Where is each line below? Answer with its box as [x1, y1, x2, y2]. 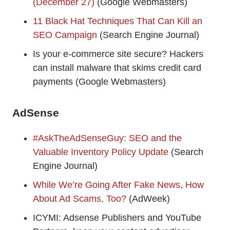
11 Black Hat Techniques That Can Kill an [33, 16, 202, 27]
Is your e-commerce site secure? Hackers [33, 49, 203, 60]
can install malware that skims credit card [33, 63, 201, 73]
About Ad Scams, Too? [33, 194, 126, 204]
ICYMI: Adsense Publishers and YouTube [33, 213, 201, 223]
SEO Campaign [33, 30, 100, 41]
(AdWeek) [126, 194, 170, 204]
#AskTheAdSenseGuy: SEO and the [33, 133, 182, 144]
